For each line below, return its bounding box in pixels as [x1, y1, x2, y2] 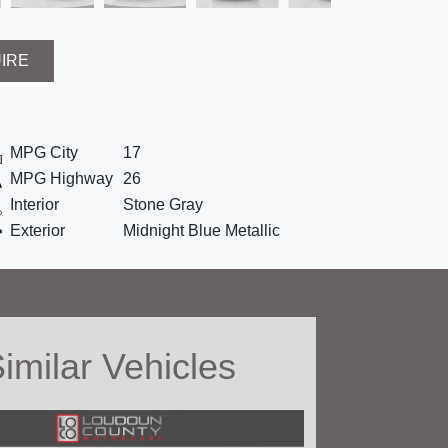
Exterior [10, 222, 65, 240]
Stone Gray [123, 196, 203, 214]
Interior [10, 196, 59, 214]
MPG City [10, 144, 78, 162]
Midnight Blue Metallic [123, 222, 280, 240]
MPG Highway [10, 170, 113, 188]
